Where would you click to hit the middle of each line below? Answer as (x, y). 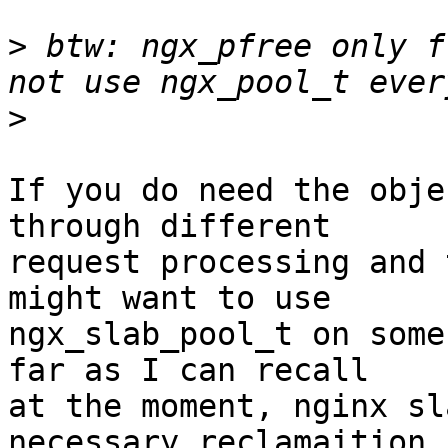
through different (169, 226)
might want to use (169, 298)
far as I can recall (188, 370)
